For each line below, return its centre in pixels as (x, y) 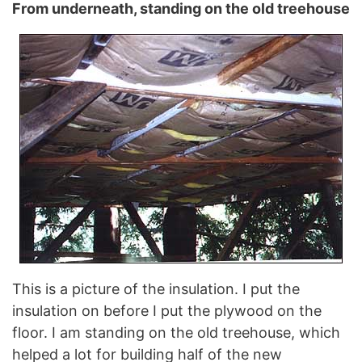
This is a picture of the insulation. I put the (156, 288)
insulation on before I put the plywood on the (167, 310)
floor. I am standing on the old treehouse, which (176, 332)
